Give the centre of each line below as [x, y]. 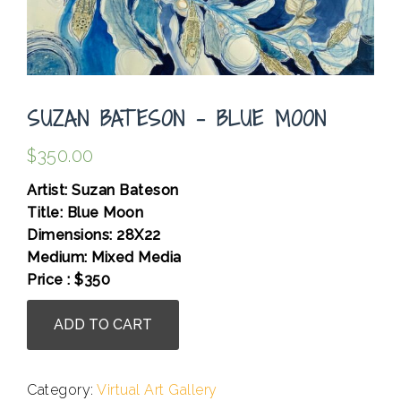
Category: [62, 390]
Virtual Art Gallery [157, 390]
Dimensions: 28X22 [94, 235]
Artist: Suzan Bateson [103, 191]
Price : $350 [68, 280]
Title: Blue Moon [85, 213]
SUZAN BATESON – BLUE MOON [177, 119]
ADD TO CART [103, 325]
